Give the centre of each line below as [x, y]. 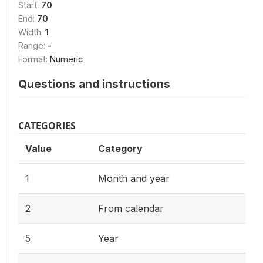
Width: [32, 32]
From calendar [131, 208]
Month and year [134, 178]
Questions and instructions [94, 84]
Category [120, 149]
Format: [34, 59]
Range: [33, 45]
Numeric [66, 59]
